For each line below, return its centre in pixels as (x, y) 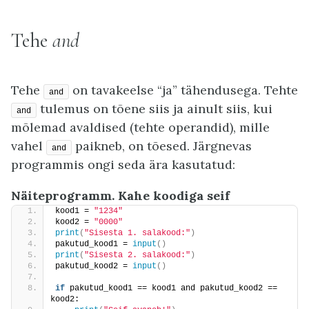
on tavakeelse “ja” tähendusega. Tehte (183, 90)
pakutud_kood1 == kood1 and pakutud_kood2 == (171, 288)
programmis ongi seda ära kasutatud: (123, 164)
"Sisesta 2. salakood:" (137, 255)
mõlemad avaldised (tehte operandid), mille (140, 127)
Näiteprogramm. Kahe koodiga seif (120, 195)
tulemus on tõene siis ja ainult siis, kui (154, 108)
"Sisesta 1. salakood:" (137, 233)
